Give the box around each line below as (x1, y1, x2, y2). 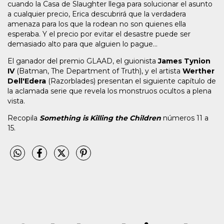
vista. (7, 96, 25, 106)
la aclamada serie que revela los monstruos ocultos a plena (7, 86, 211, 96)
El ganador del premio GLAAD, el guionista (7, 56, 158, 66)
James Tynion (158, 56, 210, 66)
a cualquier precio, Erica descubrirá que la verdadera (7, 9, 186, 19)
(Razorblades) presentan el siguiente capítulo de (46, 76, 216, 86)
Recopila (7, 113, 39, 123)
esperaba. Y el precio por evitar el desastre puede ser (7, 29, 190, 39)
